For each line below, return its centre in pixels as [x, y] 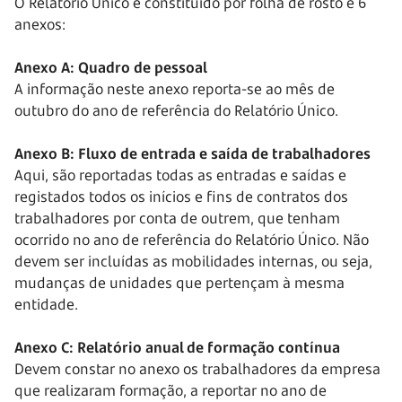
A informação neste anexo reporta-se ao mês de [175, 89]
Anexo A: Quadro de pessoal [111, 67]
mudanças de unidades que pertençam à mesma [179, 283]
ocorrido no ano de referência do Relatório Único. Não [192, 240]
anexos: [40, 24]
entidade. [46, 304]
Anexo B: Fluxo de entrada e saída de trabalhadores [192, 153]
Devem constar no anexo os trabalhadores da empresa [197, 369]
